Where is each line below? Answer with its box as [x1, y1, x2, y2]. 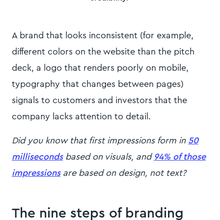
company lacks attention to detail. [12, 111, 153, 121]
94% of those [154, 152, 206, 161]
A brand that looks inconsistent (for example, [12, 30, 193, 40]
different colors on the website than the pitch [12, 47, 194, 56]
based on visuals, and [63, 152, 151, 161]
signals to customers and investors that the [12, 95, 187, 105]
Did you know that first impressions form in [12, 136, 186, 145]
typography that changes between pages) [12, 79, 184, 88]
